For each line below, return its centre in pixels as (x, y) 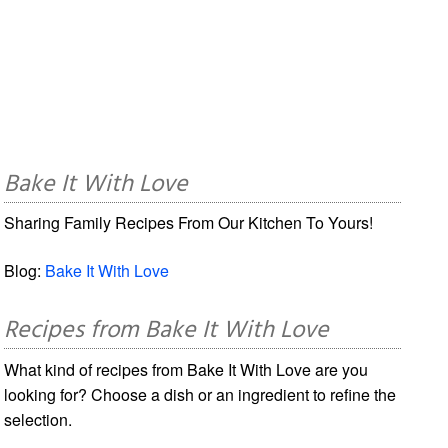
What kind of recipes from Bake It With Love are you (186, 369)
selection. (38, 419)
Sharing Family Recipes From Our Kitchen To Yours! (189, 222)
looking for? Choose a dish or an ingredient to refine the (200, 394)
